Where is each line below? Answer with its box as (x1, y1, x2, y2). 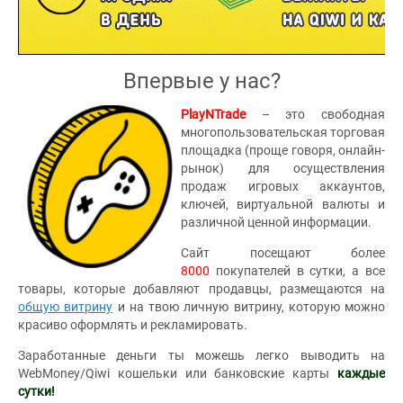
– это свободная (261, 107, 386, 121)
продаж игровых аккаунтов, (181, 179, 385, 193)
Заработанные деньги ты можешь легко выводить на (18, 348, 385, 363)
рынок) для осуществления (181, 161, 385, 175)
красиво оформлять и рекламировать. (18, 318, 247, 332)
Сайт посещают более (181, 246, 385, 260)
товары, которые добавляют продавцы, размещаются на (18, 282, 385, 296)
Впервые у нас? (122, 68, 281, 94)
